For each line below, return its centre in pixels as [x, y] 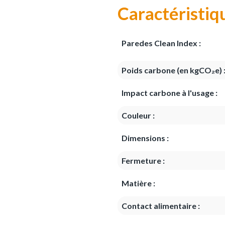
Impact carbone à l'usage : [170, 93]
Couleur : [138, 116]
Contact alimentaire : [161, 206]
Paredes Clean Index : [161, 43]
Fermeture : [143, 161]
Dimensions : [145, 138]
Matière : [138, 183]
